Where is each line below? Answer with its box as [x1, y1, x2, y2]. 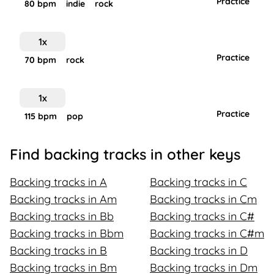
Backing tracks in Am [10, 192, 117, 206]
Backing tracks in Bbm [10, 226, 124, 240]
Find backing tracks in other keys [10, 145, 240, 163]
